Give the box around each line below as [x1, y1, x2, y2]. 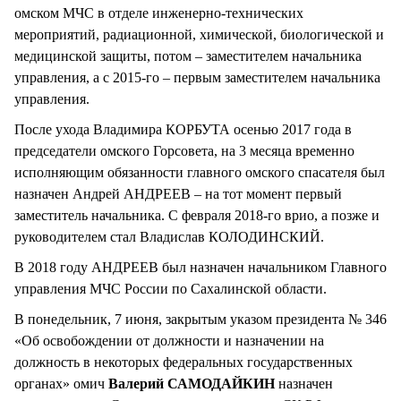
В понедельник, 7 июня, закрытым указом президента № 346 [14, 311, 387, 328]
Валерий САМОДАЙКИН [108, 376, 275, 392]
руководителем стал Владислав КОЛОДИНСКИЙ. [14, 229, 324, 245]
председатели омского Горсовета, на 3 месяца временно [14, 143, 354, 159]
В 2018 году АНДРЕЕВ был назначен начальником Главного [14, 260, 387, 276]
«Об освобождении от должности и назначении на [14, 333, 324, 349]
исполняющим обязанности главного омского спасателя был [14, 165, 385, 181]
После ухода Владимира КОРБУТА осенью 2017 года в [14, 122, 352, 138]
